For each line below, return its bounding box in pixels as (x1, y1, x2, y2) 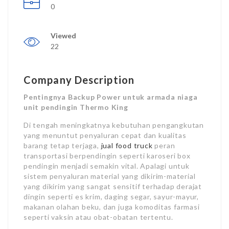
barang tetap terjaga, (24, 141, 101, 150)
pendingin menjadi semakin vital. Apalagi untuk (24, 162, 190, 170)
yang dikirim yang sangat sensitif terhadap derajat (24, 182, 202, 191)
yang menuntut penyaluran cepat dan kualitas (24, 131, 187, 140)
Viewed (51, 31, 76, 40)
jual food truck (101, 141, 153, 150)
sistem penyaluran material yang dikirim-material (24, 172, 196, 180)
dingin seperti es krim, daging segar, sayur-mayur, (24, 192, 199, 201)
